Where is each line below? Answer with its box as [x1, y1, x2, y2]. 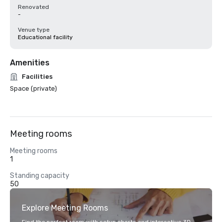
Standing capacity [10, 171, 69, 180]
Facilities [22, 73, 53, 80]
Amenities [10, 58, 50, 67]
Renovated [18, 3, 49, 10]
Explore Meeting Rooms [22, 203, 108, 213]
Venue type [18, 26, 50, 33]
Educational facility [18, 34, 73, 41]
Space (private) [10, 85, 57, 92]
